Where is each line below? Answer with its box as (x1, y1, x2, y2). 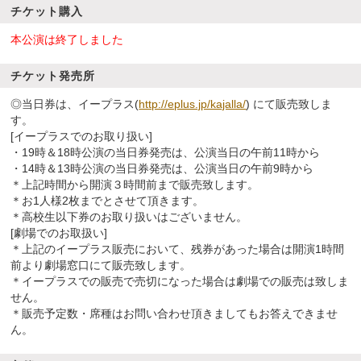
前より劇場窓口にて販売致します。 (10, 259, 192, 272)
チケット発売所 (10, 69, 96, 82)
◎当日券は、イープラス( (10, 98, 139, 110)
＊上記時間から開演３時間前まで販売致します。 (10, 178, 259, 191)
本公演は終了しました (10, 33, 124, 46)
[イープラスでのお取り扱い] (10, 130, 153, 143)
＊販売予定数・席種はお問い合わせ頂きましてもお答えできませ (10, 307, 338, 320)
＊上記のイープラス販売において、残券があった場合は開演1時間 (10, 243, 345, 255)
